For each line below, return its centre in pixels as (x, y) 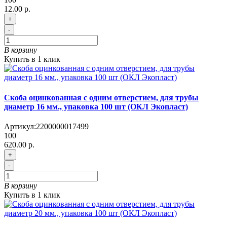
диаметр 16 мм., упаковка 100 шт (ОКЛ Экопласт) (96, 106)
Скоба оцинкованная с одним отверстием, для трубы (101, 97)
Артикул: (20, 127)
